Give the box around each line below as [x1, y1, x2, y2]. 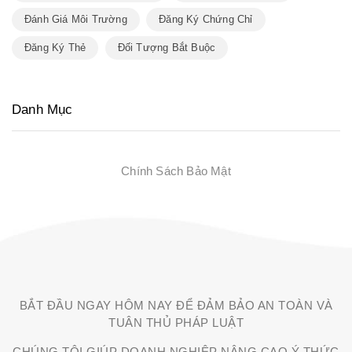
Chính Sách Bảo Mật [121, 165, 231, 178]
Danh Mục [12, 101, 73, 117]
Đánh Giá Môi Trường [24, 13, 127, 25]
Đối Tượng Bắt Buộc [117, 42, 216, 54]
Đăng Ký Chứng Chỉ [159, 13, 253, 25]
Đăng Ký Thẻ [24, 42, 86, 54]
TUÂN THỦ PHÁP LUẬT [108, 315, 244, 329]
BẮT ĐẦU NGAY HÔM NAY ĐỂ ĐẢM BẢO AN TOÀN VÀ [19, 298, 333, 312]
